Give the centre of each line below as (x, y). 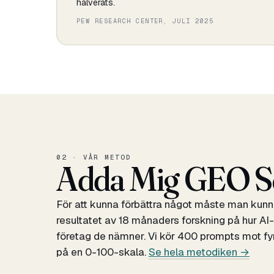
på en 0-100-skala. (102, 252)
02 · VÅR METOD (94, 157)
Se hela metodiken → (199, 252)
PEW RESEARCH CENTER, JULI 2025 (145, 21)
